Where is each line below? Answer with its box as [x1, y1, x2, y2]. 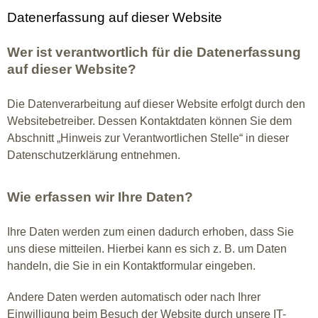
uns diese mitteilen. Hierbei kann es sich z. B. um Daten [7, 243, 287, 255]
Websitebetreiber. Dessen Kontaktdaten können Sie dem [7, 115, 292, 127]
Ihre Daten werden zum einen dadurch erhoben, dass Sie [7, 226, 294, 238]
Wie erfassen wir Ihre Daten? [7, 190, 193, 204]
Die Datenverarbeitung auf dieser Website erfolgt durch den [7, 98, 305, 110]
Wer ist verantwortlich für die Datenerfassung [7, 45, 301, 60]
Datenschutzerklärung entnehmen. [7, 149, 180, 161]
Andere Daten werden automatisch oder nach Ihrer [7, 291, 261, 303]
